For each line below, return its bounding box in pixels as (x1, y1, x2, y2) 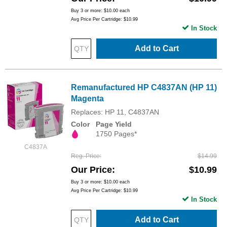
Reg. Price (71, 152, 100, 160)
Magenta (71, 94, 104, 103)
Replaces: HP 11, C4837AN (71, 108, 159, 117)
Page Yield (96, 120, 132, 129)
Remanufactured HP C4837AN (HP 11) (71, 83, 217, 92)
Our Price (71, 164, 112, 175)
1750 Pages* (96, 130, 137, 138)
